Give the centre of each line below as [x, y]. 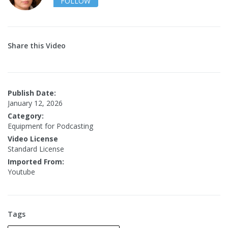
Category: [26, 116]
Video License [33, 139]
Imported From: [36, 162]
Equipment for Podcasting [50, 126]
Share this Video [37, 46]
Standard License [36, 149]
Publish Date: [32, 93]
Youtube [21, 172]
